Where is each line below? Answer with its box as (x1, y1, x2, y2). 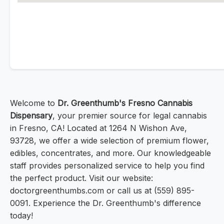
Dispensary (10, 110, 52, 121)
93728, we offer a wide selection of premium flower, (10, 135, 209, 146)
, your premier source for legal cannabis (52, 110, 207, 121)
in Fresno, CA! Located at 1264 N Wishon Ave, (10, 123, 187, 133)
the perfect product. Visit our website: (10, 173, 153, 183)
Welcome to (10, 98, 57, 108)
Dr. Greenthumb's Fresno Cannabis (57, 98, 192, 108)
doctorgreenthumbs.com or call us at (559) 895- (10, 185, 194, 196)
